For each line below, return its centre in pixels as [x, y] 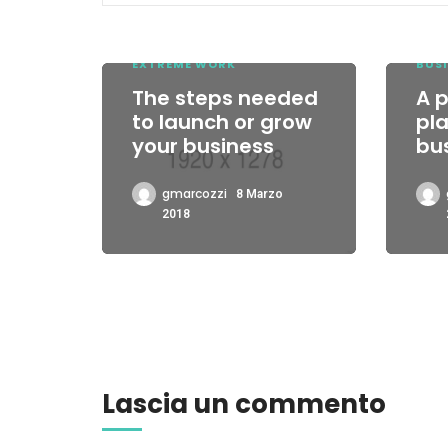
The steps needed [225, 97]
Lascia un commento [244, 403]
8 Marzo [259, 193]
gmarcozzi [194, 193]
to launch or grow [222, 121]
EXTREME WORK [184, 63]
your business [203, 145]
